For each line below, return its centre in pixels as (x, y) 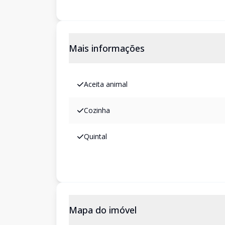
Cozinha (97, 110)
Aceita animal (106, 84)
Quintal (95, 136)
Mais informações (107, 48)
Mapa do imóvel (103, 210)
